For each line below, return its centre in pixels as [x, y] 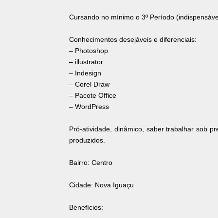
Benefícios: [86, 208]
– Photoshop [89, 51]
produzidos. [87, 140]
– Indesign [85, 73]
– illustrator [86, 62]
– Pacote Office [93, 96]
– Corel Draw [89, 84]
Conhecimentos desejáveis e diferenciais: [133, 40]
